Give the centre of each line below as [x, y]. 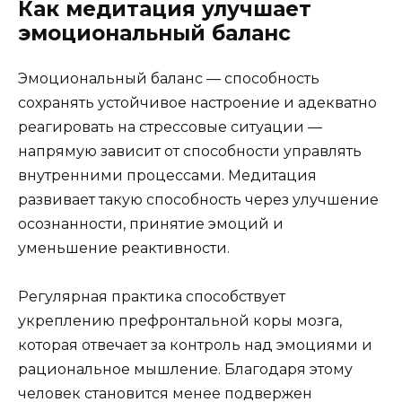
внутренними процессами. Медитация [167, 175]
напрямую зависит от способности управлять [190, 151]
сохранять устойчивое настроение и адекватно [197, 102]
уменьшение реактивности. [124, 248]
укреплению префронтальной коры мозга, [180, 321]
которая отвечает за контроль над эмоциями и [195, 345]
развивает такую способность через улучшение [198, 199]
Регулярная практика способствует [152, 297]
